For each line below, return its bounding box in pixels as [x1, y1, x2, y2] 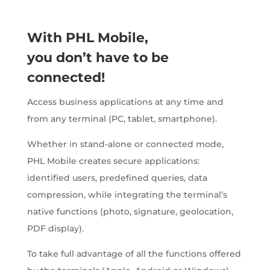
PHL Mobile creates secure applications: [27, 155, 199, 166]
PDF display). [27, 223, 84, 234]
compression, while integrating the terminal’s [27, 189, 227, 200]
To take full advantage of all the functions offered [27, 248, 241, 259]
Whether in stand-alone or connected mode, [27, 139, 224, 149]
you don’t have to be [27, 49, 169, 66]
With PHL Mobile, [27, 30, 148, 46]
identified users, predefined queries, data [27, 172, 207, 183]
